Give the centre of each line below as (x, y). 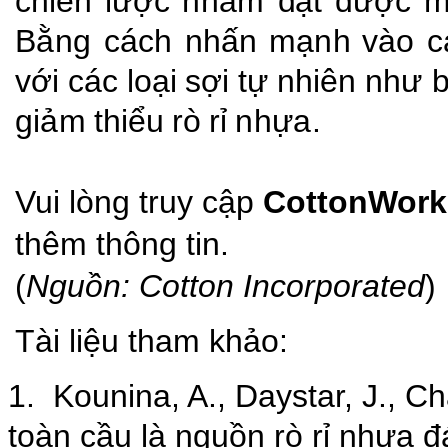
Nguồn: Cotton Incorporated (225, 285)
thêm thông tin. (122, 243)
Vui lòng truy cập (139, 201)
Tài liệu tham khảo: (151, 340)
